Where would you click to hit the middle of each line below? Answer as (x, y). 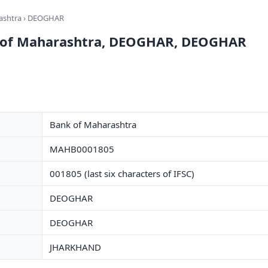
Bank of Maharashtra (93, 124)
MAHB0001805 (82, 149)
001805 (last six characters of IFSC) (122, 173)
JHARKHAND (75, 247)
